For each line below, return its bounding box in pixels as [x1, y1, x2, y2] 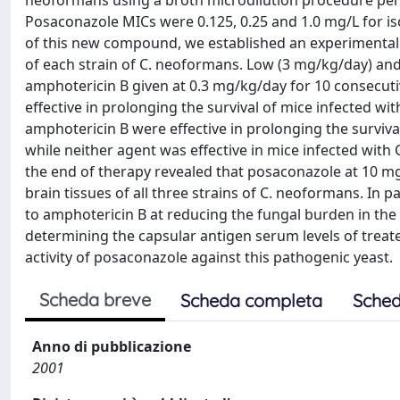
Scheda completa [180, 289, 322, 312]
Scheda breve [39, 288, 151, 311]
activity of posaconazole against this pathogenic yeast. [25, 247, 393, 267]
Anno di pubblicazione [32, 337, 191, 356]
